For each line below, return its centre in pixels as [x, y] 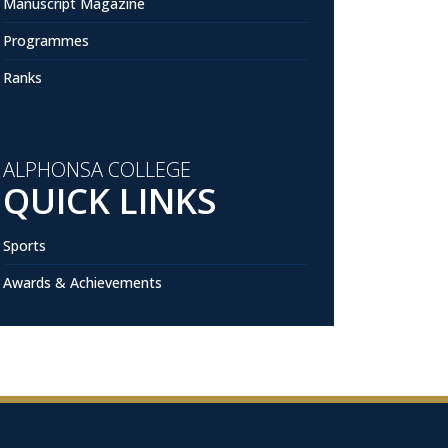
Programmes [46, 40]
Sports [24, 245]
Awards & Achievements [82, 282]
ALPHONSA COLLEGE [97, 169]
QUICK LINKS [110, 200]
